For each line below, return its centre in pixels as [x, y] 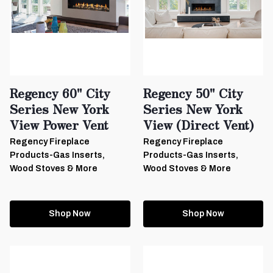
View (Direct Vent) [198, 124]
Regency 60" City [60, 93]
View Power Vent [59, 124]
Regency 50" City [193, 93]
